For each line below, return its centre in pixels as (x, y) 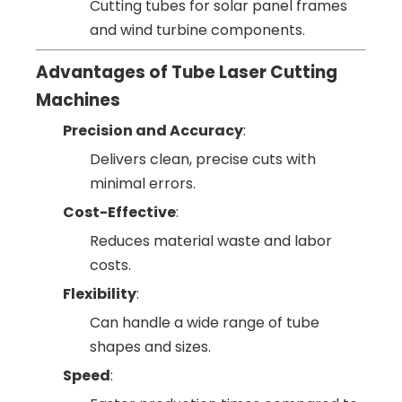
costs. (110, 265)
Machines (78, 100)
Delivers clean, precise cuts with (203, 159)
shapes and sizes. (150, 346)
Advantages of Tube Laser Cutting (187, 72)
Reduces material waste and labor (211, 240)
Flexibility (100, 293)
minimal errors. (143, 183)
